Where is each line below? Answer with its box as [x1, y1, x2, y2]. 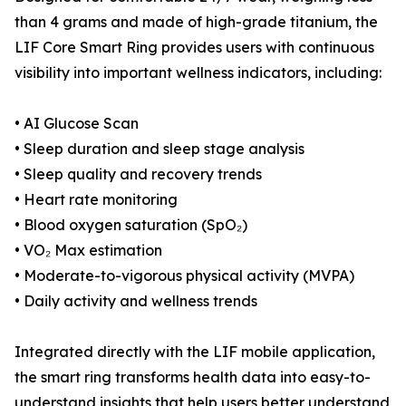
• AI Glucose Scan [14, 113, 139, 132]
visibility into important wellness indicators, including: [14, 63, 382, 82]
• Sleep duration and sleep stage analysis [14, 139, 304, 158]
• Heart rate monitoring [14, 189, 178, 208]
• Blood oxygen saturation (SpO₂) [14, 215, 247, 234]
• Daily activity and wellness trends [14, 291, 257, 310]
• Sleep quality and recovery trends [14, 164, 262, 183]
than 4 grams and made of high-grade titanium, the [14, 12, 378, 31]
